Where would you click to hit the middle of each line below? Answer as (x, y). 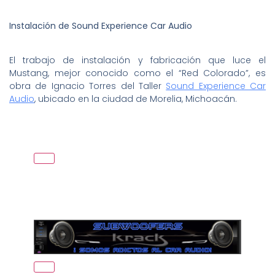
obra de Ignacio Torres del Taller (88, 86)
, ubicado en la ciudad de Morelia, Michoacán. (136, 99)
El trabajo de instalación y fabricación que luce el (137, 60)
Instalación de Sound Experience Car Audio (101, 26)
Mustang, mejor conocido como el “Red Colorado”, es (137, 73)
